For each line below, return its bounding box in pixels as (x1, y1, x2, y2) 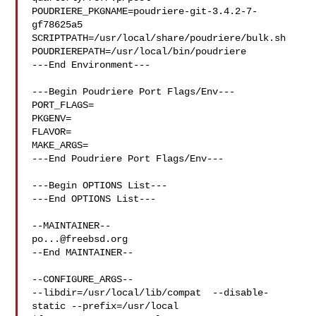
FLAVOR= (32, 126, 72, 138)
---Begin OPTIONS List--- (32, 180, 168, 191)
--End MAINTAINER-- (32, 247, 134, 258)
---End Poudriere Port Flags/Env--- (32, 153, 224, 164)
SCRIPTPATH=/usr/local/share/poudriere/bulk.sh (32, 32, 286, 44)
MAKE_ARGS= (32, 140, 89, 151)
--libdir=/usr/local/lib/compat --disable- (32, 287, 269, 298)
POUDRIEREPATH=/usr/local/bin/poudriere (32, 46, 247, 57)
